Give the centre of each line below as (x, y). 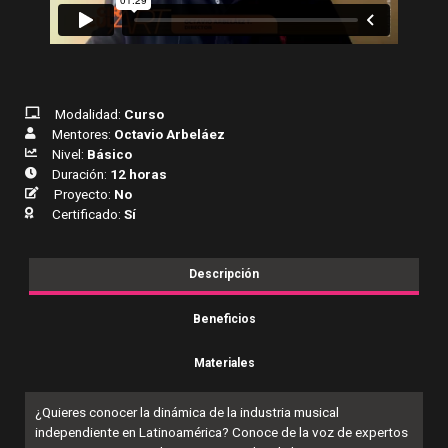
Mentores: (83, 133)
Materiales (224, 363)
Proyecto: (84, 193)
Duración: (81, 173)
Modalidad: (89, 113)
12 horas (138, 173)
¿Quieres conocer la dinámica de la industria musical (187, 412)
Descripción (224, 274)
